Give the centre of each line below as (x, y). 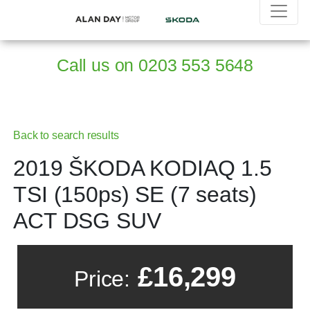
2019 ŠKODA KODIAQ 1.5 (143, 168)
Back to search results (66, 136)
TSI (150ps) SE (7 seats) (135, 195)
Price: (102, 279)
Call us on (98, 65)
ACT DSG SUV (87, 221)
